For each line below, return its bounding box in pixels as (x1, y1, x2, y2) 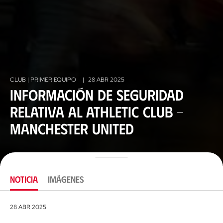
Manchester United (10, 118, 134, 137)
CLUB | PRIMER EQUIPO (10, 75, 78, 84)
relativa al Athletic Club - (10, 102, 184, 120)
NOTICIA (10, 173, 38, 185)
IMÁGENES (48, 173, 84, 185)
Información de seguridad (10, 85, 184, 104)
